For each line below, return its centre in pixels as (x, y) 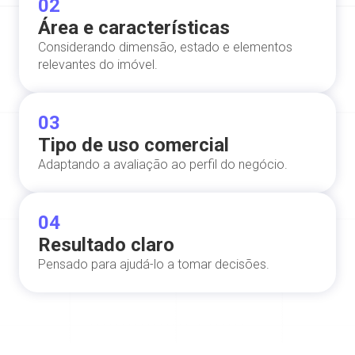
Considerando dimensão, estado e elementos (165, 47)
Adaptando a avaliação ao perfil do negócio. (163, 164)
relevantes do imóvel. (98, 64)
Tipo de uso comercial (134, 145)
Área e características (134, 27)
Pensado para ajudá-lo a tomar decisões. (154, 264)
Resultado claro (106, 244)
